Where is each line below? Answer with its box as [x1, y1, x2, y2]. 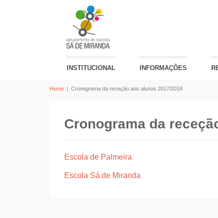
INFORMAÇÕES [140, 64, 187, 72]
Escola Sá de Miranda [64, 171, 141, 180]
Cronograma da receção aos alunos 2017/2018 [71, 86, 182, 91]
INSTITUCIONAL [67, 64, 115, 72]
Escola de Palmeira [64, 153, 132, 161]
